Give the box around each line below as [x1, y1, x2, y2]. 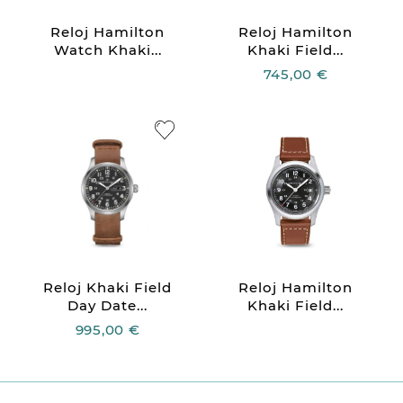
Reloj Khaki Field [43, 279, 172, 297]
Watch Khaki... [53, 41, 162, 59]
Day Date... [67, 297, 148, 315]
